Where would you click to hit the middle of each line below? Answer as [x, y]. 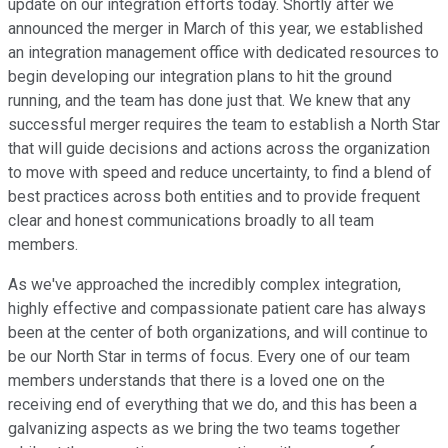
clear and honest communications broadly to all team [191, 221]
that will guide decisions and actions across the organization [219, 149]
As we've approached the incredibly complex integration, [204, 285]
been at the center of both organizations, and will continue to [218, 333]
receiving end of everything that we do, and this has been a [212, 405]
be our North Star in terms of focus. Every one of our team [209, 357]
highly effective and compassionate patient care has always [217, 309]
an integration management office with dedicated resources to [223, 53]
